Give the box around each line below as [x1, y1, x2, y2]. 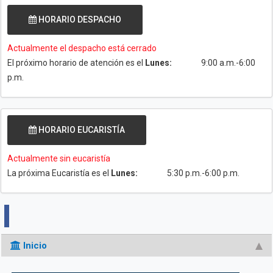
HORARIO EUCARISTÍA [37, 125, 125, 135]
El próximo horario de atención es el [7, 58, 145, 68]
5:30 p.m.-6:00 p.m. [167, 168, 240, 178]
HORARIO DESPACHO [37, 15, 121, 24]
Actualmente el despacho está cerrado [7, 43, 157, 53]
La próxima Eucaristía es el [7, 168, 111, 178]
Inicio [21, 239, 47, 251]
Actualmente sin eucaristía [7, 154, 110, 163]
